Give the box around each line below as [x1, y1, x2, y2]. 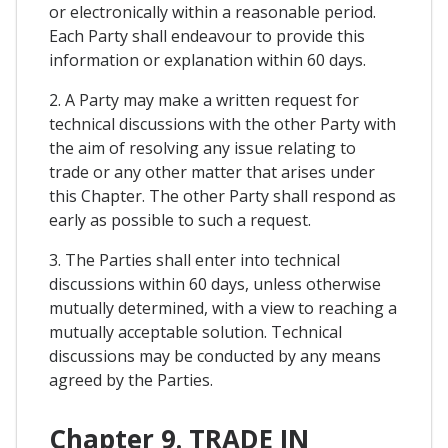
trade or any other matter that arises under [49, 160, 375, 183]
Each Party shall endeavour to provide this [49, 24, 365, 47]
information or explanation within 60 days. [49, 48, 366, 71]
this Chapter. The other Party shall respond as [49, 184, 396, 207]
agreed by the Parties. [49, 368, 213, 391]
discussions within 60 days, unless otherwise [49, 272, 381, 295]
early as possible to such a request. [49, 208, 311, 231]
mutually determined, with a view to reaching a [49, 296, 397, 319]
